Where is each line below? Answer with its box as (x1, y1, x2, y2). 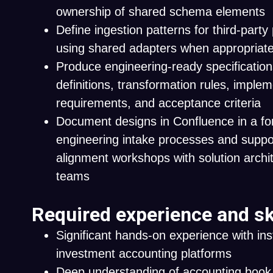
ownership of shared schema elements (56, 5, 265, 18)
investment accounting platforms (56, 247, 232, 260)
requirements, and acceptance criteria (56, 96, 261, 110)
